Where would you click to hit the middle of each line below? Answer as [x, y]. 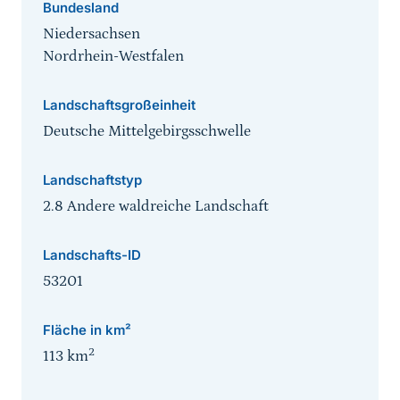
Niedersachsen [92, 34]
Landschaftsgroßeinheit [119, 105]
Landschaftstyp [92, 180]
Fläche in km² [87, 330]
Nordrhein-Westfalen [113, 57]
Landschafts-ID [92, 255]
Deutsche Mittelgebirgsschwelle [147, 132]
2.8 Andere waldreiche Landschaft [156, 207]
